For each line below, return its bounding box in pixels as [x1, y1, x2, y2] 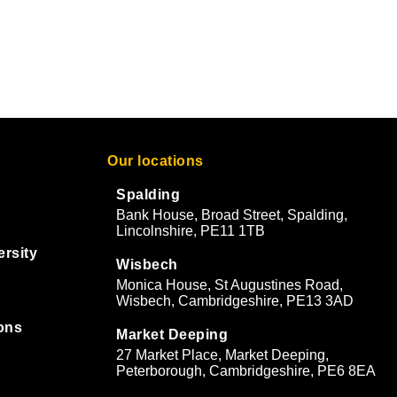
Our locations [107, 153, 204, 169]
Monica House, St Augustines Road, [116, 277, 343, 293]
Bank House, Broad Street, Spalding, [116, 207, 347, 223]
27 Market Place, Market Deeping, [116, 347, 329, 363]
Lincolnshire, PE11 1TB [116, 223, 265, 239]
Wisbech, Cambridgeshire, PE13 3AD [116, 293, 354, 309]
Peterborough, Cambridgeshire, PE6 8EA [116, 363, 376, 379]
